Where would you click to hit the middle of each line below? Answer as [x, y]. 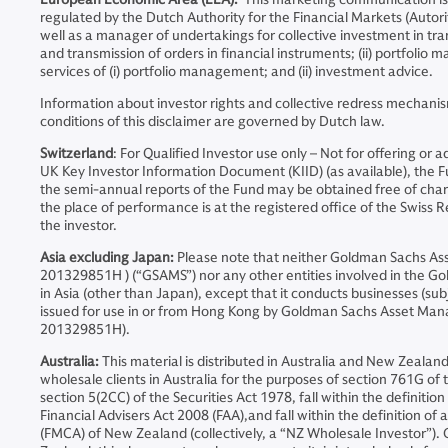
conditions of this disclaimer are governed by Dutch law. [214, 121]
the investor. [78, 225]
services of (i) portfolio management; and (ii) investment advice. [236, 71]
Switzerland [76, 153]
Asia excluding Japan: [107, 257]
